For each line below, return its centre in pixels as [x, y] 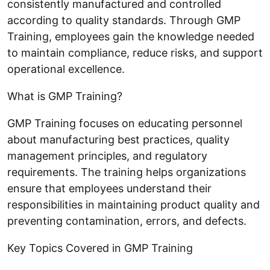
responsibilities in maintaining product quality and [133, 205]
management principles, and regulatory [107, 156]
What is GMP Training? [65, 96]
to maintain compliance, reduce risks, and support [135, 53]
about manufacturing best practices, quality [118, 140]
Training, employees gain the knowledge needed [131, 36]
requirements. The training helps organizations [127, 172]
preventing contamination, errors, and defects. [127, 221]
